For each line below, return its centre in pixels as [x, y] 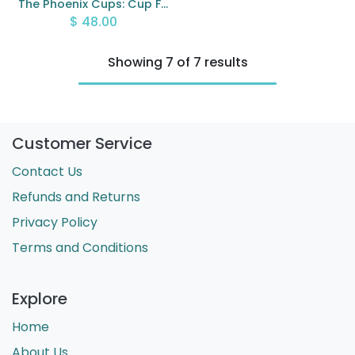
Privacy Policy [55, 223]
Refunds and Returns [76, 197]
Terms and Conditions [80, 248]
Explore [40, 299]
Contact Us [47, 172]
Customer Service [82, 144]
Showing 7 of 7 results [177, 62]
